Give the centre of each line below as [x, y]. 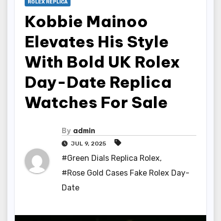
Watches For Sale [96, 102]
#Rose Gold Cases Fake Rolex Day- [126, 173]
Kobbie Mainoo [86, 21]
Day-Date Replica [98, 82]
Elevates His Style [97, 41]
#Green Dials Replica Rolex [111, 158]
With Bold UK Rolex [102, 62]
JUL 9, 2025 [89, 143]
